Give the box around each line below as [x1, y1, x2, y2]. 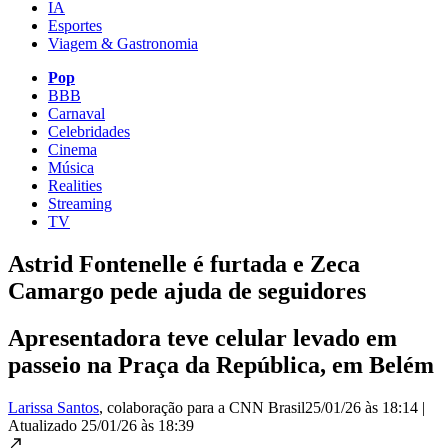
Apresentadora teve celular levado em [8, 324, 397, 351]
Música [48, 158, 94, 176]
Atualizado [8, 416, 81, 434]
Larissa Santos [8, 398, 99, 416]
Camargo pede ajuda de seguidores [8, 277, 366, 304]
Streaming [48, 194, 112, 212]
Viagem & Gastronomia [48, 34, 198, 52]
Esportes [48, 16, 102, 34]
